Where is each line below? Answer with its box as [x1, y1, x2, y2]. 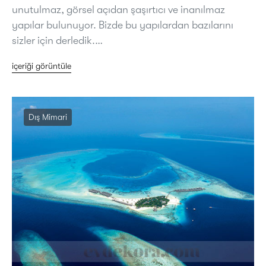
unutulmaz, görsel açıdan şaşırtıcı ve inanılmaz [12, 3, 225, 15]
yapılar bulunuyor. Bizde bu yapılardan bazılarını [12, 18, 233, 31]
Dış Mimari [28, 112, 67, 122]
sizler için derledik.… [12, 34, 103, 46]
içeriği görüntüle [12, 61, 71, 71]
